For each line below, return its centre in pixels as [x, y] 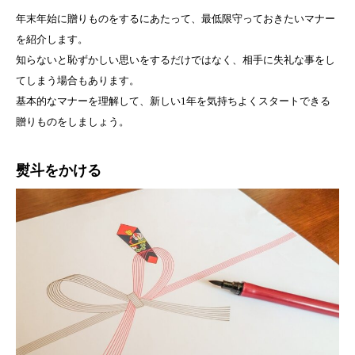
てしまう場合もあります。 [78, 81]
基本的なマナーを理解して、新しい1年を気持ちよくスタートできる [173, 101]
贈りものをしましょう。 [73, 122]
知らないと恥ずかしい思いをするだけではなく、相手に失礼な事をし [176, 60]
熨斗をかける [59, 171]
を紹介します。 [52, 40]
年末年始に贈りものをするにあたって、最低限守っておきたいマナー [176, 19]
